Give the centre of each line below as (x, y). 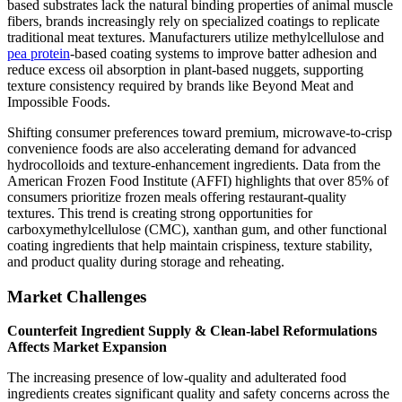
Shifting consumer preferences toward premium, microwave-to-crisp (200, 132)
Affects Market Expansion (87, 347)
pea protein (39, 53)
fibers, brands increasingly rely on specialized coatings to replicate (193, 21)
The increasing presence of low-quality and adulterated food (177, 378)
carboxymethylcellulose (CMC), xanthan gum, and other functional (197, 229)
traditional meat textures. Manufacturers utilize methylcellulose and (196, 37)
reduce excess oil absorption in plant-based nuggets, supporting (185, 69)
